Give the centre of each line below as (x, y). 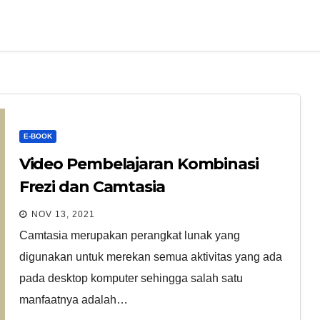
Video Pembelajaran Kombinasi (139, 164)
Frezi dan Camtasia (92, 186)
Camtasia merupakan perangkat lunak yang (129, 235)
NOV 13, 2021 (63, 214)
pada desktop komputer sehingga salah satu (131, 278)
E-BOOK (37, 136)
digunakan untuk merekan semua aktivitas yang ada (150, 256)
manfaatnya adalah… (73, 299)
